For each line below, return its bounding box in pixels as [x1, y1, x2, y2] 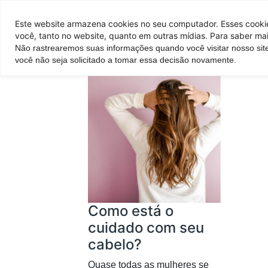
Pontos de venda [128, 8, 189, 23]
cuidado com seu [88, 219, 204, 237]
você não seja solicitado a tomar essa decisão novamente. [15, 54, 236, 65]
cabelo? [88, 236, 142, 254]
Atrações [214, 47, 252, 63]
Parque [97, 47, 127, 63]
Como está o [88, 202, 173, 220]
